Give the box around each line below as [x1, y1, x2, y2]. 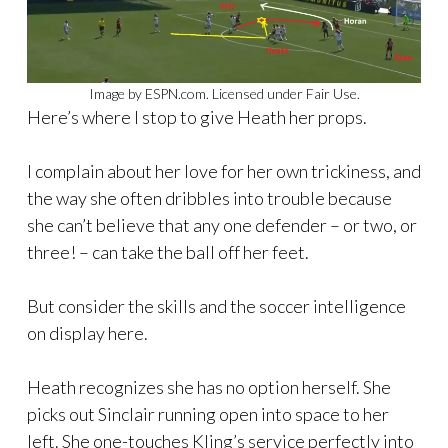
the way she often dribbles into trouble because [27, 186, 392, 209]
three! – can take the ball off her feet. [27, 240, 309, 263]
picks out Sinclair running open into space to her [27, 402, 389, 425]
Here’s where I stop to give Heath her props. [27, 105, 367, 128]
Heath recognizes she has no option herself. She [27, 375, 391, 398]
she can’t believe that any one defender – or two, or [27, 213, 417, 236]
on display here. [27, 321, 148, 344]
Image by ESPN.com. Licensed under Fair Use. [88, 84, 360, 102]
